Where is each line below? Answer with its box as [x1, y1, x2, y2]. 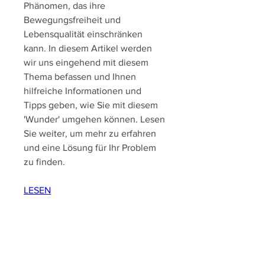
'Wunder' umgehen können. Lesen [24, 114, 165, 125]
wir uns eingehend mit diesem [24, 57, 148, 68]
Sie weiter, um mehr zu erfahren [24, 128, 156, 139]
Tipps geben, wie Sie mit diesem [24, 100, 158, 111]
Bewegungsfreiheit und [24, 15, 121, 25]
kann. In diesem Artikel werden [24, 43, 152, 54]
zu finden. [24, 157, 65, 167]
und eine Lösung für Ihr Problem [24, 143, 156, 153]
